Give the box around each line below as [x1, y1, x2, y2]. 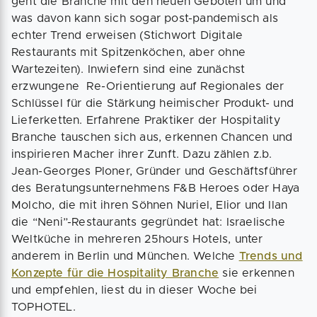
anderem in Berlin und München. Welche [11, 250, 239, 262]
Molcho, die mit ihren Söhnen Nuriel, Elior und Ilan [11, 200, 288, 211]
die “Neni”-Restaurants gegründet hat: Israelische [11, 217, 285, 228]
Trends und [238, 250, 303, 262]
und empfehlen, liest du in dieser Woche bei [11, 284, 258, 296]
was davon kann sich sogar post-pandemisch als [11, 13, 279, 24]
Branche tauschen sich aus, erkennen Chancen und [11, 132, 293, 143]
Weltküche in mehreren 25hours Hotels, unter [11, 234, 263, 245]
